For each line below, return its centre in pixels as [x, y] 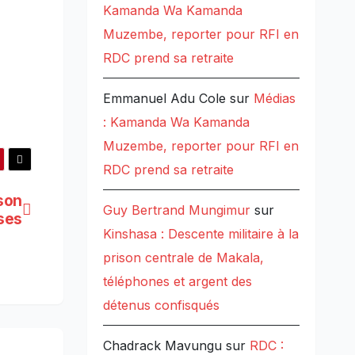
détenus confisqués [161, 305]
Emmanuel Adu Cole [164, 99]
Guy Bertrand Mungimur [176, 210]
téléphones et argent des [177, 282]
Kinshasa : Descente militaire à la [200, 234]
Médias [274, 99]
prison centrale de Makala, [183, 258]
